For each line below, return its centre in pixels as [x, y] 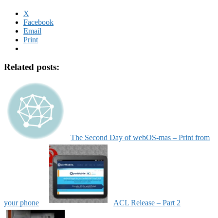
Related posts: [32, 67]
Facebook [38, 22]
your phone [21, 203]
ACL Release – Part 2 [147, 203]
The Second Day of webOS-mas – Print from [140, 138]
